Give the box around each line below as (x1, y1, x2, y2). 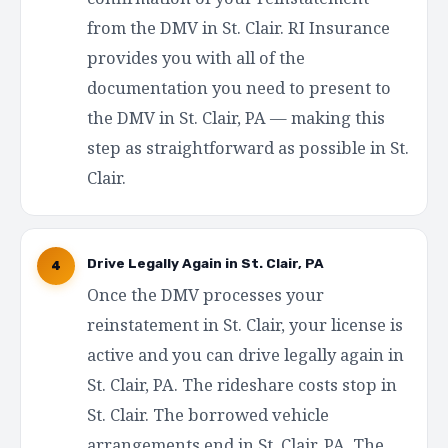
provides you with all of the (87, 46, 305, 69)
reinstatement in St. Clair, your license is (87, 313, 403, 336)
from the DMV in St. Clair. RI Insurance (87, 16, 390, 39)
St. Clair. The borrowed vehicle (87, 403, 329, 426)
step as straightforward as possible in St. (87, 136, 409, 159)
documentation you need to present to (87, 76, 391, 99)
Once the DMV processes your (87, 283, 324, 306)
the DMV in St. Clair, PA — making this (87, 106, 385, 129)
